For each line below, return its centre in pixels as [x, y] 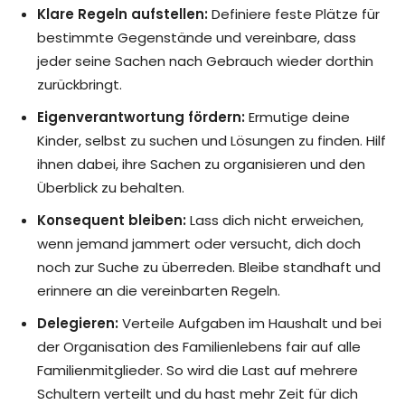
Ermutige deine [297, 118]
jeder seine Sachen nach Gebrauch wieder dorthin [205, 61]
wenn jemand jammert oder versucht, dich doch [199, 244]
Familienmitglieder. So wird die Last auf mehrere [198, 371]
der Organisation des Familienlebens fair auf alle [199, 347]
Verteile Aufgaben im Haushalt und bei [250, 324]
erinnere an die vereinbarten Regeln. [159, 291]
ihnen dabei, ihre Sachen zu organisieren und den [201, 165]
